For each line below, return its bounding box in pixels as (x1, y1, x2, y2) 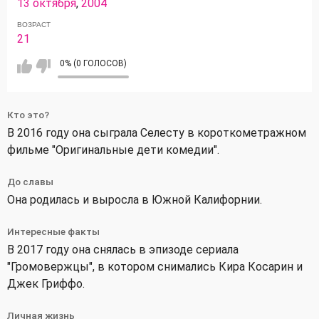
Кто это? (7, 108, 49, 120)
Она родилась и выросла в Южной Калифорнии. (7, 192, 262, 206)
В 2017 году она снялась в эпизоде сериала (7, 242, 239, 256)
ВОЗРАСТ (17, 20, 51, 28)
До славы (7, 175, 53, 187)
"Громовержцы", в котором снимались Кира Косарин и (7, 259, 303, 273)
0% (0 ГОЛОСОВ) (60, 58, 127, 68)
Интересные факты (7, 225, 100, 237)
